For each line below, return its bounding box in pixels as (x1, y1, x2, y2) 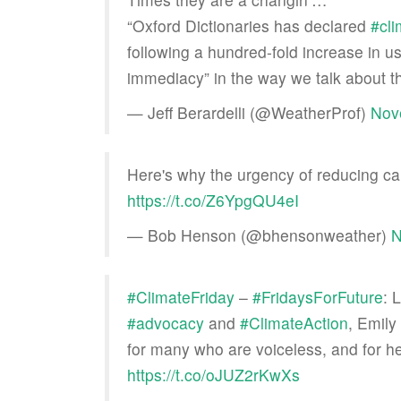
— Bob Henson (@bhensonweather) (127, 224, 391, 246)
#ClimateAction (240, 311, 348, 334)
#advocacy (127, 311, 204, 334)
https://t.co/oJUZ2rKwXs (127, 363, 300, 386)
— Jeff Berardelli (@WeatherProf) (127, 101, 371, 124)
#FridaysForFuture (252, 286, 383, 308)
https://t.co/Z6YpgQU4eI (127, 189, 299, 211)
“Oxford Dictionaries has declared (127, 14, 371, 37)
